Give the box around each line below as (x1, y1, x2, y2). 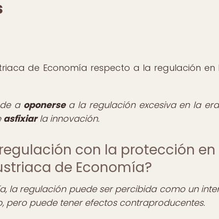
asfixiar (3, 112, 37, 125)
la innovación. (37, 112, 99, 125)
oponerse (23, 98, 66, 111)
